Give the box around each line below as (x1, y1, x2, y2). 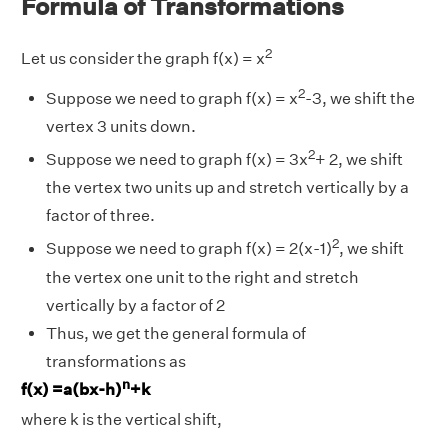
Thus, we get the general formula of (46, 323, 306, 343)
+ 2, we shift (315, 150, 403, 170)
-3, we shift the (305, 89, 415, 109)
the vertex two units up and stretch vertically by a (46, 178, 409, 198)
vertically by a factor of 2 (46, 295, 225, 315)
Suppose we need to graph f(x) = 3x (46, 150, 308, 170)
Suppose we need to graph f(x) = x (46, 89, 298, 109)
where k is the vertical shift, (21, 410, 222, 430)
